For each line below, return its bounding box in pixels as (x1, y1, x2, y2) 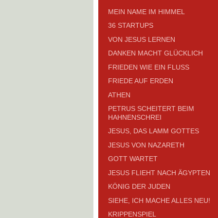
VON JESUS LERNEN (108, 35, 175, 43)
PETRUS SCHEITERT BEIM (108, 104, 194, 112)
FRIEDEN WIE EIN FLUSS (108, 63, 189, 71)
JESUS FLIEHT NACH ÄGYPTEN (108, 168, 210, 177)
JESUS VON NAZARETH (108, 141, 184, 149)
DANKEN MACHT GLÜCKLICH (108, 49, 203, 57)
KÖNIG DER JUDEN (108, 182, 170, 191)
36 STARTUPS (108, 21, 153, 30)
